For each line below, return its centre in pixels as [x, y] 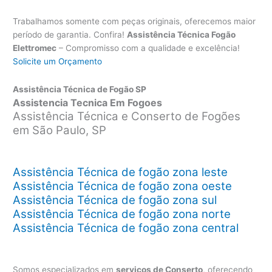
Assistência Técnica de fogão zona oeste [123, 186]
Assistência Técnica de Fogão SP [80, 89]
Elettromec [35, 48]
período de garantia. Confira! [70, 34]
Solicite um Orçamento [58, 61]
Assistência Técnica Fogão [182, 34]
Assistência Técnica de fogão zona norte [122, 214]
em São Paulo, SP [60, 130]
